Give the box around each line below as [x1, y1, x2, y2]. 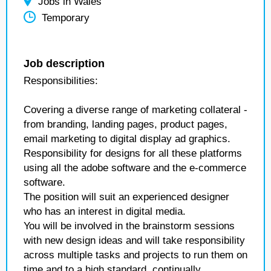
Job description [24, 57, 105, 70]
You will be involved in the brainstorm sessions [24, 220, 235, 232]
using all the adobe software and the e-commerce [24, 162, 246, 174]
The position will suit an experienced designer [24, 191, 229, 203]
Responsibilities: [24, 75, 98, 87]
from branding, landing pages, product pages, [24, 119, 227, 130]
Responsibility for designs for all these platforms [24, 148, 242, 159]
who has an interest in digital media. [24, 206, 186, 217]
